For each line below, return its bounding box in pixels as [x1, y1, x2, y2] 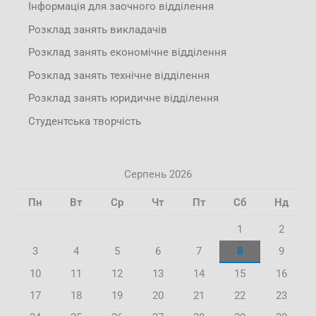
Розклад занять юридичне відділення [28, 92, 219, 105]
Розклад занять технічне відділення [28, 68, 209, 82]
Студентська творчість [28, 115, 141, 128]
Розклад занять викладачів [28, 23, 167, 36]
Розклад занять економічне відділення [28, 46, 226, 59]
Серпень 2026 [124, 167, 192, 181]
